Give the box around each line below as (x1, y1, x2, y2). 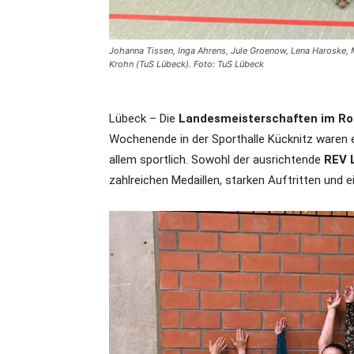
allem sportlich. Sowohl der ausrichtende (109, 153, 324, 167)
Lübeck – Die (109, 111, 179, 126)
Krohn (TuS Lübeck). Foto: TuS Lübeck (109, 58, 264, 70)
